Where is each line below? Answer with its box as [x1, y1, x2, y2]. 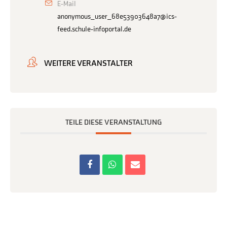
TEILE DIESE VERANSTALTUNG [65, 118, 162, 128]
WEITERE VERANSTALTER [44, 59, 133, 69]
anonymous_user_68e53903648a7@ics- [57, 12, 177, 21]
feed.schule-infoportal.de [57, 25, 131, 34]
